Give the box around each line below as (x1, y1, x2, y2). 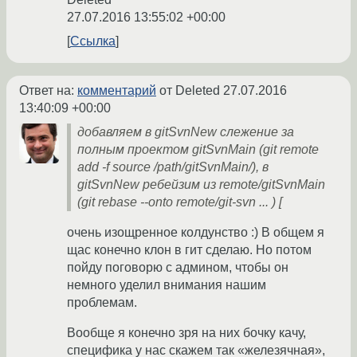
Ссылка (70, 34, 116, 49)
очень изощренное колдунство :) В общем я (67, 226, 324, 240)
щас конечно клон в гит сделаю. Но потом (67, 243, 312, 257)
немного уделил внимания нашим (67, 278, 266, 292)
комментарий (77, 84, 156, 98)
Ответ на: (19, 84, 77, 98)
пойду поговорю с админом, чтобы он (67, 261, 288, 275)
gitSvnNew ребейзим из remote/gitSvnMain (77, 178, 325, 192)
